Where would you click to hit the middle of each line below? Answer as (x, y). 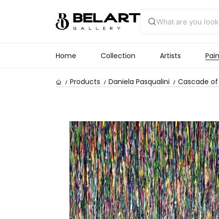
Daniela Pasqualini (139, 82)
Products (85, 82)
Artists (170, 56)
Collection (118, 56)
